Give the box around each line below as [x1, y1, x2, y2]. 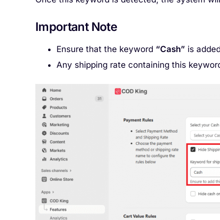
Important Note [35, 19, 117, 34]
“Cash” [155, 44, 185, 54]
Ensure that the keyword [56, 44, 156, 54]
